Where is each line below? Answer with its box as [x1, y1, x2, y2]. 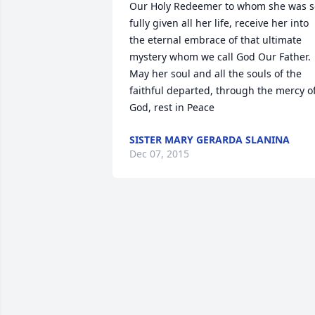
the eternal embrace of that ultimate [129, 33, 302, 46]
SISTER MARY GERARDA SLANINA [129, 133, 290, 146]
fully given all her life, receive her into [129, 16, 309, 30]
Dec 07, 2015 [129, 147, 189, 160]
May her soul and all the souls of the [129, 67, 302, 80]
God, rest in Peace [129, 101, 214, 114]
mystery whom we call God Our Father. [129, 50, 311, 63]
